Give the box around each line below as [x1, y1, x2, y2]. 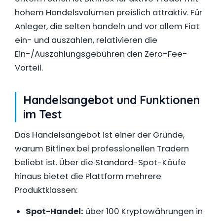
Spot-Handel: [26, 205, 83, 217]
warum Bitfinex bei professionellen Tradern [15, 143, 189, 154]
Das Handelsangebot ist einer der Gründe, [15, 129, 184, 141]
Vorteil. [15, 62, 43, 74]
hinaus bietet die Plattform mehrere [15, 170, 161, 182]
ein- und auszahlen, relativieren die [15, 34, 157, 46]
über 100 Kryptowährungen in [83, 205, 203, 217]
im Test [23, 107, 62, 121]
